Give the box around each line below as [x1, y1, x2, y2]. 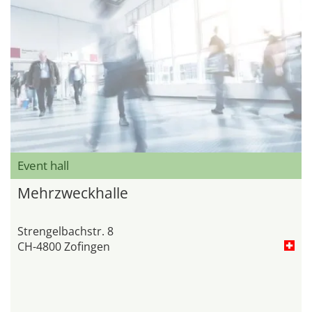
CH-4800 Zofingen [17, 238, 110, 254]
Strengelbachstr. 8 [17, 223, 114, 239]
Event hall [17, 157, 72, 173]
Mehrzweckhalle [17, 182, 128, 203]
